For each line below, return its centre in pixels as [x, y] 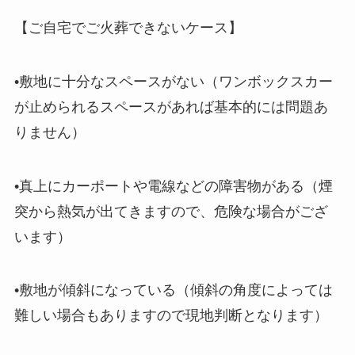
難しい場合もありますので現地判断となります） [171, 316]
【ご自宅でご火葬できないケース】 [128, 27]
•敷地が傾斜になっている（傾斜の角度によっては [173, 290]
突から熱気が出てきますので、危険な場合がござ [171, 211]
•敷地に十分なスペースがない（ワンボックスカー [173, 81]
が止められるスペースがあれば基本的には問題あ [171, 107]
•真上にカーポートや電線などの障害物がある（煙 [173, 186]
